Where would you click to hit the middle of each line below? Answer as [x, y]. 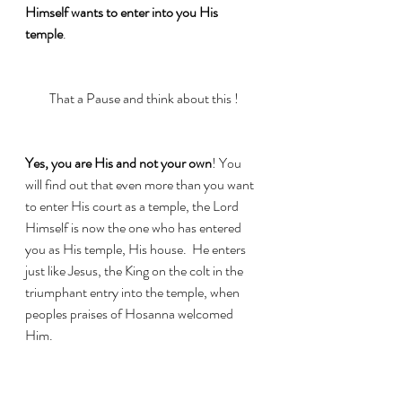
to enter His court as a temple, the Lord [133, 205]
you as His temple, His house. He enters [137, 249]
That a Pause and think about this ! [144, 98]
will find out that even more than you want [141, 184]
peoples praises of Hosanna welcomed [131, 313]
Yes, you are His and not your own [118, 162]
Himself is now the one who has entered [135, 227]
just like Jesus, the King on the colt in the [135, 270]
